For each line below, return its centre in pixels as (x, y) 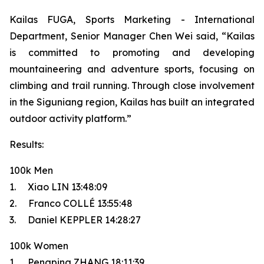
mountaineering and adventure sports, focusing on (132, 69)
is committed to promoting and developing (132, 52)
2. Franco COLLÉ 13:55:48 (71, 203)
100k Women (39, 246)
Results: (27, 144)
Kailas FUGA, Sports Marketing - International (132, 19)
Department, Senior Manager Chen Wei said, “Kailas (132, 36)
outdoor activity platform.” (72, 118)
